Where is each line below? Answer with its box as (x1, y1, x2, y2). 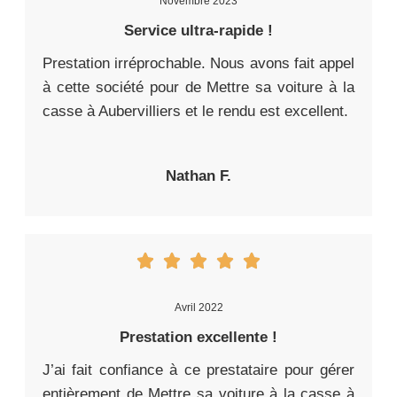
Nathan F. (166, 167, 231, 184)
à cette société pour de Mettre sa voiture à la (43, 78, 354, 96)
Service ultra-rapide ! (124, 21, 273, 39)
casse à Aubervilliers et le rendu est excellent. (43, 102, 348, 120)
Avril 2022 (174, 300, 223, 314)
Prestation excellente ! (120, 328, 277, 346)
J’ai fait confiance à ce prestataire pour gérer (43, 361, 354, 378)
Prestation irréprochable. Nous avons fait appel (43, 54, 354, 72)
